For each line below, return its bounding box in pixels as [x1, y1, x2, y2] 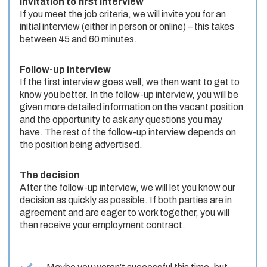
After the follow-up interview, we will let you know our [20, 182, 235, 193]
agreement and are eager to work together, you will [20, 207, 229, 218]
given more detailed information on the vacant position [20, 102, 243, 113]
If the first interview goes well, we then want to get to [20, 77, 240, 88]
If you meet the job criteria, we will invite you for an [20, 9, 226, 20]
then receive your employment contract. [20, 220, 185, 231]
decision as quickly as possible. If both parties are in [20, 195, 232, 206]
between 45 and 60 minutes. [20, 34, 137, 45]
